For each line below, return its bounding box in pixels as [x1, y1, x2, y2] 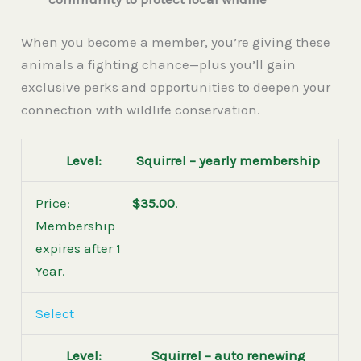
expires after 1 [35, 240, 122, 257]
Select [35, 305, 75, 322]
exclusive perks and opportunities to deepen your [21, 79, 331, 96]
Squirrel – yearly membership [136, 152, 321, 169]
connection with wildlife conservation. [21, 102, 261, 118]
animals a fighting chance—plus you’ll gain [21, 56, 297, 73]
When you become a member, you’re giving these [21, 34, 331, 51]
